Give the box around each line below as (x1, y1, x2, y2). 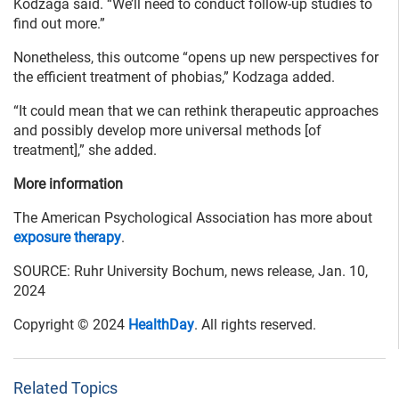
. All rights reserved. (194, 316, 316, 334)
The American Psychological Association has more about (13, 209, 372, 227)
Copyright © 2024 (13, 316, 128, 334)
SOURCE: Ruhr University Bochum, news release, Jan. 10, (13, 263, 368, 281)
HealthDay (128, 316, 194, 334)
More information (13, 175, 123, 193)
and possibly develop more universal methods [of (13, 122, 322, 140)
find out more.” (13, 15, 105, 33)
